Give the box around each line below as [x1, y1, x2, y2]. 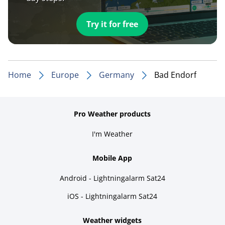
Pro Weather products [74, 108, 151, 119]
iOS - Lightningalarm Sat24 [67, 191, 158, 201]
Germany [99, 69, 134, 80]
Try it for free [86, 18, 139, 30]
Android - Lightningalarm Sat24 [59, 173, 165, 183]
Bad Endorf [154, 69, 196, 80]
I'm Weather [92, 129, 133, 139]
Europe [51, 69, 79, 80]
